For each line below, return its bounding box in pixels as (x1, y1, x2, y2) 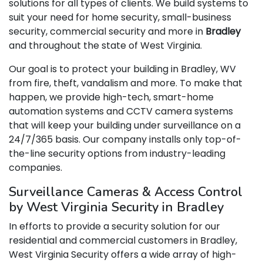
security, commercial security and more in (9, 25, 205, 38)
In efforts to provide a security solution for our (9, 220, 220, 233)
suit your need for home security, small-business (9, 11, 231, 24)
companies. (9, 161, 62, 174)
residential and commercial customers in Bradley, (9, 234, 237, 247)
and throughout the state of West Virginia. (9, 39, 202, 52)
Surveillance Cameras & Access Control (9, 183, 242, 201)
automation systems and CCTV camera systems (9, 104, 233, 118)
